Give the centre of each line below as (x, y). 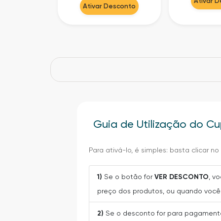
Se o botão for (129, 176)
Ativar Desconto (110, 6)
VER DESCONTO (182, 177)
